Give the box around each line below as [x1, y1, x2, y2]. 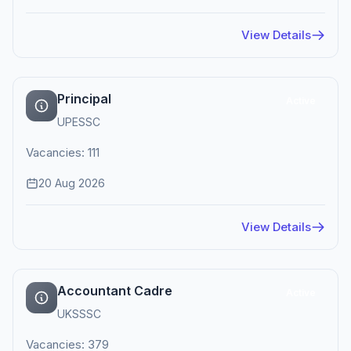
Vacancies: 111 [26, 145, 100, 160]
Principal [57, 91, 111, 107]
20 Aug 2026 [38, 176, 105, 190]
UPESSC [57, 115, 100, 128]
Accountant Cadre [57, 283, 172, 299]
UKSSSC [57, 307, 101, 320]
